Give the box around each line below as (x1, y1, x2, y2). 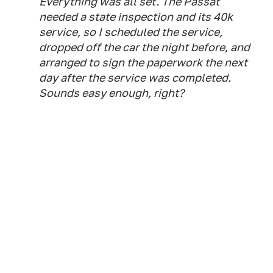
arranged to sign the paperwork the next (39, 56, 247, 69)
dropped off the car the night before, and (39, 41, 250, 54)
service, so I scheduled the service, (39, 26, 222, 38)
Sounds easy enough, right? (39, 87, 184, 99)
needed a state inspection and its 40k (39, 10, 233, 23)
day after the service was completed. (39, 71, 231, 84)
